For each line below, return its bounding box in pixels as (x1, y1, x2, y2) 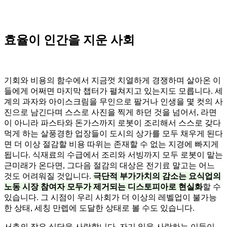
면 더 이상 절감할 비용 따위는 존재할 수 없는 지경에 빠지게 (4, 140, 219, 149)
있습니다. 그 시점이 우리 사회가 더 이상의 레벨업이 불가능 (4, 193, 217, 202)
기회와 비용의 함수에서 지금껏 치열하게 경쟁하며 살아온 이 (4, 76, 221, 85)
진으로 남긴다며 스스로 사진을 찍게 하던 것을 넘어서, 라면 (4, 108, 217, 117)
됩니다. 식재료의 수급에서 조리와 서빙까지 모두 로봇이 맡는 (4, 150, 223, 160)
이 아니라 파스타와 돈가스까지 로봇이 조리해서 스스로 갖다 (4, 119, 221, 128)
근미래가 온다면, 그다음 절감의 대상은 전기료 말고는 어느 (4, 161, 215, 170)
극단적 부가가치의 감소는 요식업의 (93, 172, 221, 181)
